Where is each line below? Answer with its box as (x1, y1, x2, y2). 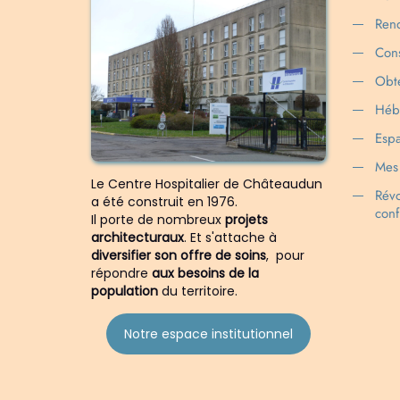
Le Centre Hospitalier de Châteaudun (91, 175, 322, 194)
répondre (91, 264, 152, 283)
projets (225, 211, 268, 229)
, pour (266, 246, 304, 265)
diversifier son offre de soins (91, 246, 266, 265)
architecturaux (91, 229, 184, 247)
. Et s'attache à (184, 229, 277, 247)
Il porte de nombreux (91, 211, 225, 229)
